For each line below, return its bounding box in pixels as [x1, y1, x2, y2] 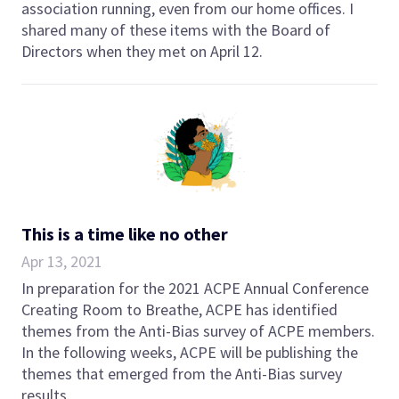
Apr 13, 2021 [21, 250, 102, 272]
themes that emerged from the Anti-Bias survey [21, 362, 342, 384]
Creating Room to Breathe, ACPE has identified [21, 298, 338, 320]
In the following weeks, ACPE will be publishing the [21, 341, 358, 362]
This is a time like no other [21, 222, 228, 245]
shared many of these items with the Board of [21, 19, 330, 40]
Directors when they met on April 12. [21, 40, 263, 61]
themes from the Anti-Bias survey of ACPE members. [21, 320, 375, 341]
